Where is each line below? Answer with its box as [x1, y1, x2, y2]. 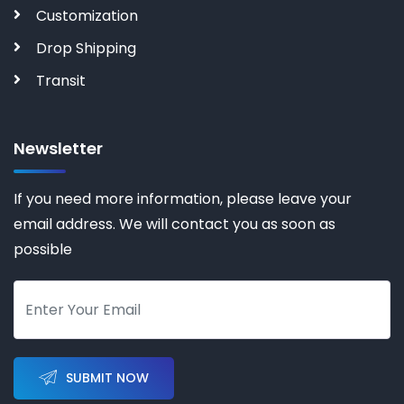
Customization [36, 5, 138, 27]
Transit [36, 70, 86, 92]
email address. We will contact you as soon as [14, 214, 335, 235]
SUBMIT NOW [66, 369, 149, 388]
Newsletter [14, 137, 103, 161]
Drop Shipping [36, 38, 136, 60]
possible [14, 239, 72, 261]
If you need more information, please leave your [14, 188, 352, 210]
